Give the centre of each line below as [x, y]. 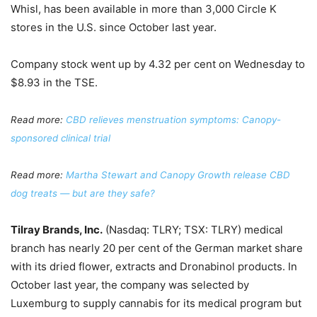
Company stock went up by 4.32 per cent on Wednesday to [158, 64]
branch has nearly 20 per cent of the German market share [157, 248]
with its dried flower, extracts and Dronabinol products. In [154, 266]
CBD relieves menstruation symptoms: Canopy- [173, 119]
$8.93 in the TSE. [54, 82]
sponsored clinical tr [56, 138]
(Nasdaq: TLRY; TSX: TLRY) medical [193, 229]
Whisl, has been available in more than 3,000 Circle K [144, 8]
